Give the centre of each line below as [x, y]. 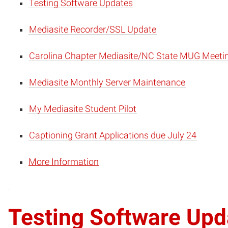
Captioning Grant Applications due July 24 [113, 135]
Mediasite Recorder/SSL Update [93, 29]
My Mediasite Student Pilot [83, 109]
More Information [64, 162]
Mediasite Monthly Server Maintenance [107, 82]
